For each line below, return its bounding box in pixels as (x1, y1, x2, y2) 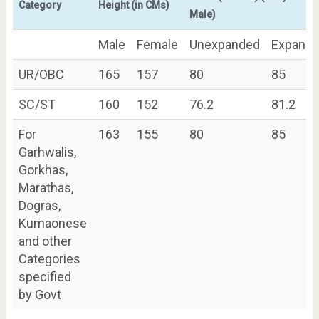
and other (18, 233, 72, 249)
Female (136, 36, 178, 52)
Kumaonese (18, 215, 87, 231)
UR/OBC (18, 66, 64, 82)
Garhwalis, (18, 144, 76, 159)
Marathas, (18, 179, 73, 195)
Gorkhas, (18, 162, 68, 177)
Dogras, (18, 197, 61, 213)
